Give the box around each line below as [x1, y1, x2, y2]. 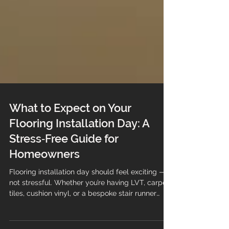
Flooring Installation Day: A [9, 157, 149, 171]
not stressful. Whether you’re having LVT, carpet [9, 219, 169, 228]
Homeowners [9, 188, 80, 202]
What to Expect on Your [9, 142, 131, 156]
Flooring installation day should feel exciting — [9, 209, 166, 217]
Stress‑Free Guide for [9, 173, 118, 187]
